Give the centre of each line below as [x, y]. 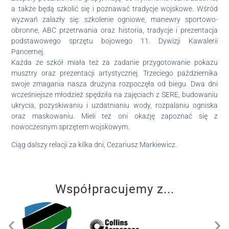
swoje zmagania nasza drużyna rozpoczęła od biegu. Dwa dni [114, 84]
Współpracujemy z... [114, 189]
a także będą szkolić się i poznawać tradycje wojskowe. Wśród [114, 8]
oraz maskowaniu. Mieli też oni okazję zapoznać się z [114, 116]
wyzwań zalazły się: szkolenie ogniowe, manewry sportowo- [114, 19]
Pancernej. [28, 51]
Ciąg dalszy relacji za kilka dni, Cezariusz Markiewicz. [94, 144]
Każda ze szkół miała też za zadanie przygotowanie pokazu [114, 62]
